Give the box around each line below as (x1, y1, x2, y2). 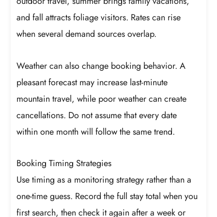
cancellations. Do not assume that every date (16, 108, 177, 122)
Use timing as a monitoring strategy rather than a (16, 173, 192, 186)
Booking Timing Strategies (16, 157, 112, 170)
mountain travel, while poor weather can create (16, 92, 187, 105)
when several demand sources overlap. (16, 28, 157, 41)
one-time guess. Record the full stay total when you (16, 190, 198, 203)
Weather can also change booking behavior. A (16, 59, 186, 72)
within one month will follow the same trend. (16, 125, 175, 138)
